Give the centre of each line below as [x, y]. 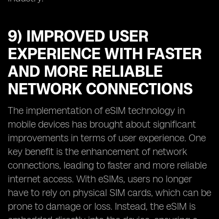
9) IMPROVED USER [78, 36]
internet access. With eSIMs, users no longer [100, 179]
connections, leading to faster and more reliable [107, 165]
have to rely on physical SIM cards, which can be [109, 193]
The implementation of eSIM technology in [96, 110]
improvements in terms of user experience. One [107, 138]
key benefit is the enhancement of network [98, 152]
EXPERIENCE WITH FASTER [105, 54]
